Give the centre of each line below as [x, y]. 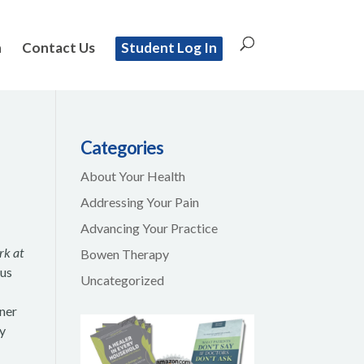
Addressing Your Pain [139, 202]
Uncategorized [122, 280]
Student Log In [169, 48]
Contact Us [58, 48]
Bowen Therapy [124, 254]
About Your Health [132, 176]
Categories [121, 147]
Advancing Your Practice [149, 228]
